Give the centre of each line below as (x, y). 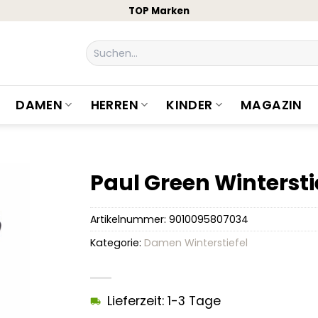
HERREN (114, 105)
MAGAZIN (272, 105)
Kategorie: (117, 242)
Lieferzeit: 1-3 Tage (164, 301)
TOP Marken (159, 11)
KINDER (190, 105)
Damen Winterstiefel (196, 242)
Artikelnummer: (130, 219)
